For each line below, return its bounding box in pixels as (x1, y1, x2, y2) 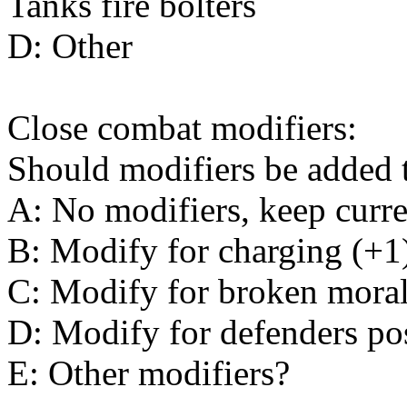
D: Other (7, 25, 133, 65)
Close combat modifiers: (7, 107, 357, 147)
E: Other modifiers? (7, 352, 290, 392)
